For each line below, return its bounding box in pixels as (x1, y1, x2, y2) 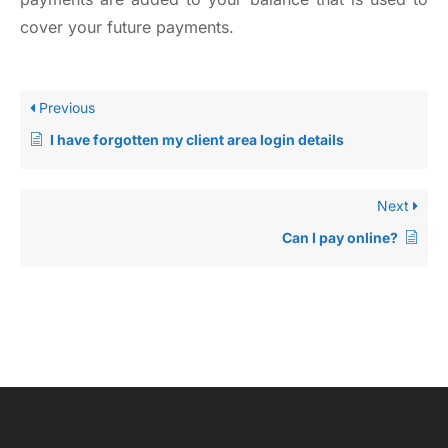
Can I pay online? (282, 228, 398, 246)
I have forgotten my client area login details (50, 130, 344, 148)
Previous (35, 98, 95, 116)
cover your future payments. (20, 16, 234, 37)
